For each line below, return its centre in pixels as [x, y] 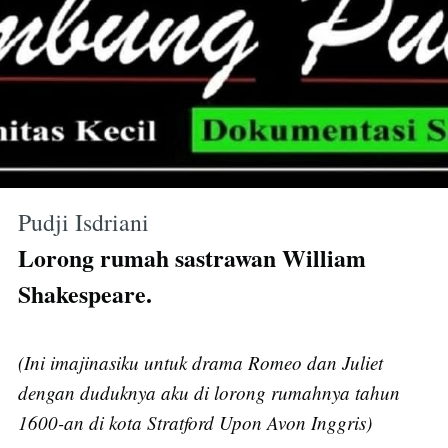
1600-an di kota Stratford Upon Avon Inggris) [194, 423]
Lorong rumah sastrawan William [191, 258]
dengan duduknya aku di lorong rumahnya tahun [208, 393]
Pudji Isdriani [83, 222]
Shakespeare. [84, 294]
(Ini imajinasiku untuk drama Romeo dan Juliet [200, 363]
